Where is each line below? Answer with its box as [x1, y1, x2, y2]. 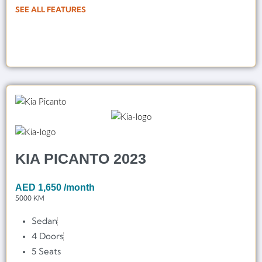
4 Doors [32, 230, 64, 242]
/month [64, 182, 95, 192]
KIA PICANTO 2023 [15, 150, 146, 167]
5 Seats [32, 245, 61, 257]
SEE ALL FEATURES [15, 5, 86, 15]
